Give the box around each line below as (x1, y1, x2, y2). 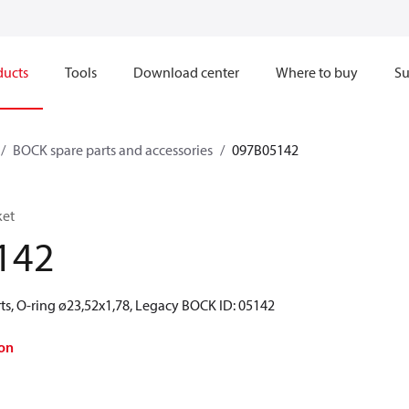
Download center (133, 63, 239, 81)
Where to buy (276, 63, 358, 81)
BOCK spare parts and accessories (13, 141, 213, 159)
